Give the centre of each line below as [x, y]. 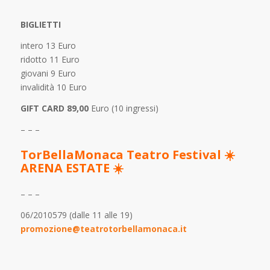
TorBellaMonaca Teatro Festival [122, 155]
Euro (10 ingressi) [123, 108]
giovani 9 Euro [48, 74]
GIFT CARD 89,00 [54, 108]
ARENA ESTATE [66, 168]
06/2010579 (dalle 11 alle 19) [76, 215]
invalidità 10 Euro [53, 87]
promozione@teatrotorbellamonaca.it [103, 228]
